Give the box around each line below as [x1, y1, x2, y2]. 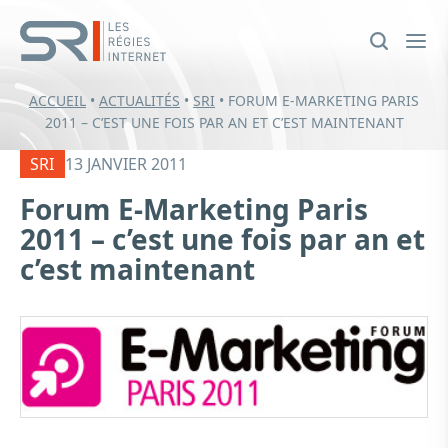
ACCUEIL [29, 91, 86, 110]
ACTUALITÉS [99, 91, 180, 110]
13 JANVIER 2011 [64, 152, 187, 175]
